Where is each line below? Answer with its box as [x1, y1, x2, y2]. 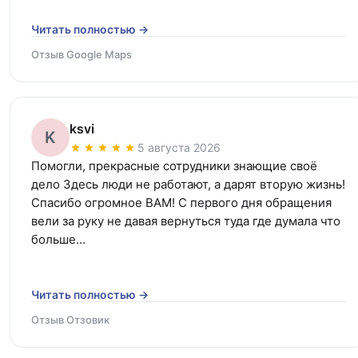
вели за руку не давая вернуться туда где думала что [31, 213, 340, 229]
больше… [31, 231, 86, 247]
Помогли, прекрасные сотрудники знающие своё [31, 157, 317, 173]
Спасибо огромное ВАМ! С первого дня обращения [31, 194, 332, 210]
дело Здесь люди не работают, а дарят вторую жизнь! [31, 176, 345, 192]
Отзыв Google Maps [31, 47, 132, 61]
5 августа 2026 [137, 140, 221, 154]
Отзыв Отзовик [31, 312, 109, 326]
